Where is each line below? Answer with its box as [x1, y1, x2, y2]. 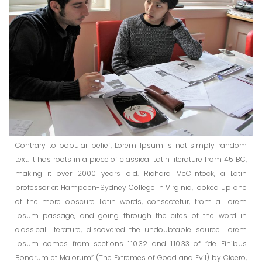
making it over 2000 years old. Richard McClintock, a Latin [15, 168, 247, 179]
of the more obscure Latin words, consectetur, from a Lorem [15, 196, 247, 207]
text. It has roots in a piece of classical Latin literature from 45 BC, [15, 154, 247, 165]
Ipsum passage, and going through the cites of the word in [15, 211, 247, 221]
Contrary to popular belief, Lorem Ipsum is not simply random [15, 140, 247, 151]
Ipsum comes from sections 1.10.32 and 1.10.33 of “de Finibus [15, 239, 247, 249]
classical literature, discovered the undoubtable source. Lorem [15, 225, 247, 235]
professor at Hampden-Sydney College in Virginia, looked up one [15, 182, 247, 193]
